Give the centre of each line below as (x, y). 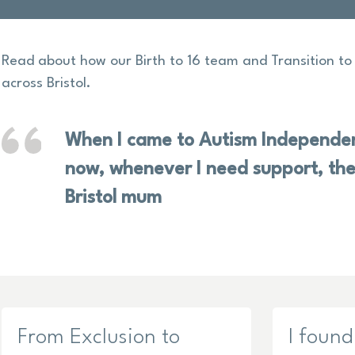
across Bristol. (46, 84)
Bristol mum (113, 198)
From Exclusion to (99, 338)
